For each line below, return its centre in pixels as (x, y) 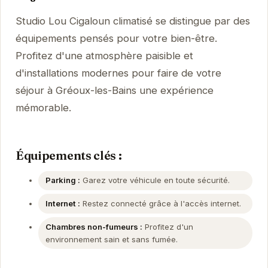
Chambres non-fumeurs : (94, 226)
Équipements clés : (68, 155)
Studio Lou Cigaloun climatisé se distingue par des (133, 21)
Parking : (63, 180)
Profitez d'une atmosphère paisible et (104, 56)
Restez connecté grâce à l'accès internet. (160, 203)
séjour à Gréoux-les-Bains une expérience (114, 91)
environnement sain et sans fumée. (111, 239)
